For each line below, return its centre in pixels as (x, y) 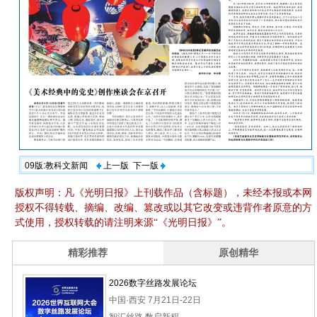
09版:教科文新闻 (60, 166)
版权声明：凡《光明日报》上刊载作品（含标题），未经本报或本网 (164, 193)
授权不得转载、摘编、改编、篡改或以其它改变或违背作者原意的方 (164, 208)
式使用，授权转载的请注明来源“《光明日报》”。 (123, 223)
